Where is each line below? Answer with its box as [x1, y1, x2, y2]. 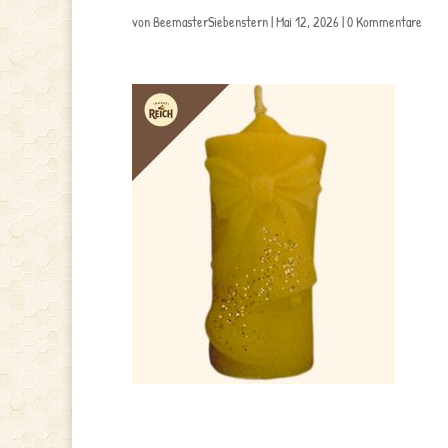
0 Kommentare [347, 12, 422, 31]
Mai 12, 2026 [276, 12, 339, 31]
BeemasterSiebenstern [153, 12, 268, 31]
